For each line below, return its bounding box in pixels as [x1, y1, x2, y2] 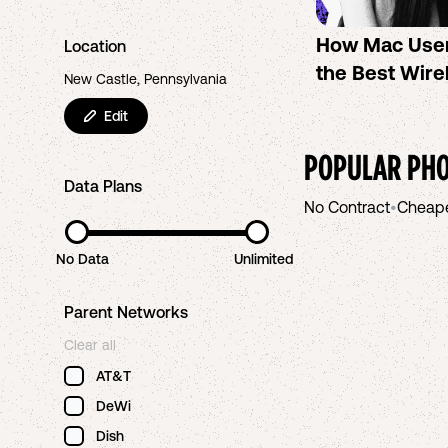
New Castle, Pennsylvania [64, 71, 227, 87]
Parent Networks [64, 303, 188, 321]
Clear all [64, 337, 116, 353]
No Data [55, 251, 109, 267]
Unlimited [234, 251, 294, 267]
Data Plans [64, 177, 142, 195]
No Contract [304, 198, 390, 216]
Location [64, 37, 126, 55]
